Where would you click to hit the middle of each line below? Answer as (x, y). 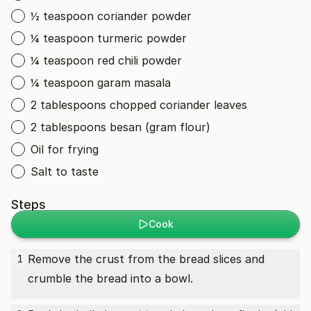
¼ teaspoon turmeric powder (109, 38)
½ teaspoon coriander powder (111, 16)
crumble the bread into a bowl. (110, 278)
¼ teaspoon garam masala (101, 83)
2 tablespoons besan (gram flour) (120, 127)
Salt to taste (65, 171)
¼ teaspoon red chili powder (106, 60)
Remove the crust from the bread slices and (146, 259)
